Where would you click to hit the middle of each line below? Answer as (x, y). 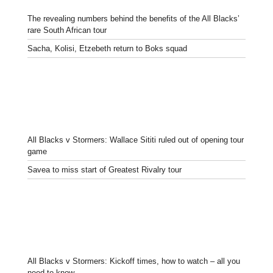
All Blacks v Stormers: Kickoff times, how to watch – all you (134, 261)
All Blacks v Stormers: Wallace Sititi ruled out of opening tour (136, 140)
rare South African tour (67, 30)
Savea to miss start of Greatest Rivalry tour (105, 170)
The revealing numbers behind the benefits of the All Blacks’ (133, 19)
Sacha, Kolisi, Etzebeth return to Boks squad (107, 49)
